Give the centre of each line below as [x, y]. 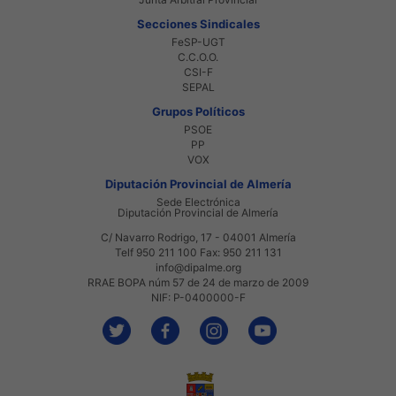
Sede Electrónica [198, 202]
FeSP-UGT [198, 42]
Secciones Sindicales [198, 23]
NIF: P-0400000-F [198, 297]
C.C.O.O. [198, 57]
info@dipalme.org [198, 267]
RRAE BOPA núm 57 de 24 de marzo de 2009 [198, 282]
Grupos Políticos [198, 111]
